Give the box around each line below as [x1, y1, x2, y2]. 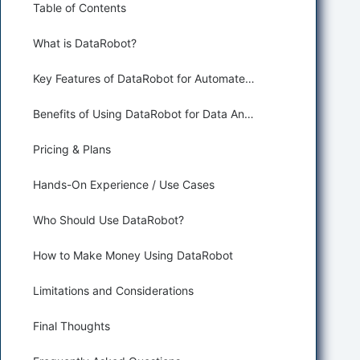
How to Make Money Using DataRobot [33, 248, 233, 262]
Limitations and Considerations [33, 284, 194, 297]
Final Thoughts [33, 319, 110, 333]
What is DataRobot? [33, 36, 137, 50]
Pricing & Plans [33, 142, 111, 156]
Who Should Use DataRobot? [33, 213, 184, 227]
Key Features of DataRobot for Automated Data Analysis [245, 72, 255, 85]
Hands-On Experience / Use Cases [33, 178, 215, 191]
